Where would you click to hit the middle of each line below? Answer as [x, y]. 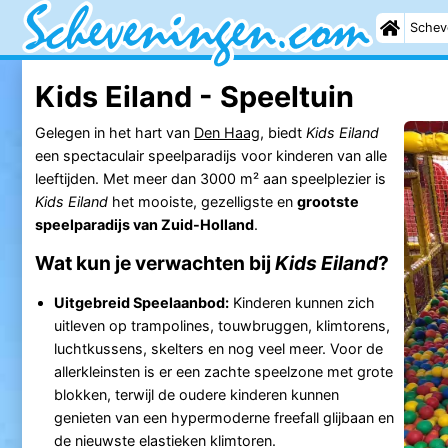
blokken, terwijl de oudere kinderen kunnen [196, 394]
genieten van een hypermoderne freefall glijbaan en [223, 417]
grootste [327, 201]
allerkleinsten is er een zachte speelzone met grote [223, 371]
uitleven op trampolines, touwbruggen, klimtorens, [221, 325]
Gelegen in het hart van [114, 132]
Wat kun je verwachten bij [154, 262]
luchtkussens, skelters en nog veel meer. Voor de [218, 348]
